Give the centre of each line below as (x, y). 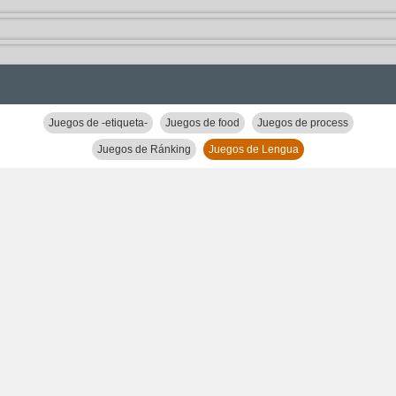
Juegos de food (202, 123)
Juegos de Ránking (144, 149)
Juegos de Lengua (254, 149)
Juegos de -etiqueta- (98, 123)
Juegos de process (302, 123)
